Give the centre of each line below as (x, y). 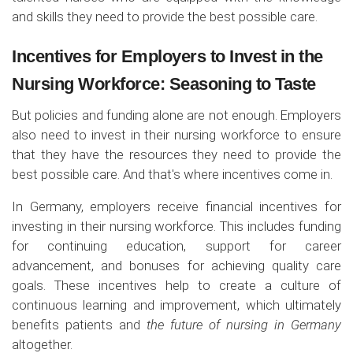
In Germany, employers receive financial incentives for (176, 206)
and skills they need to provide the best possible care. (165, 16)
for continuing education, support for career (176, 245)
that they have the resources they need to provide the (176, 154)
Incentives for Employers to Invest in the (167, 56)
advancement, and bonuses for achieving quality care (176, 265)
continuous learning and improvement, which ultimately (176, 305)
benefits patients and (79, 324)
